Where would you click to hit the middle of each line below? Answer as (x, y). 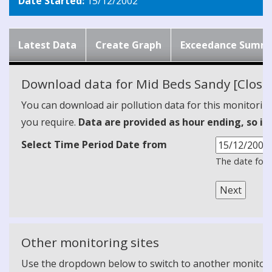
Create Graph (128, 45)
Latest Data (47, 45)
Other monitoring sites (90, 242)
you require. (50, 122)
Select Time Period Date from (94, 144)
